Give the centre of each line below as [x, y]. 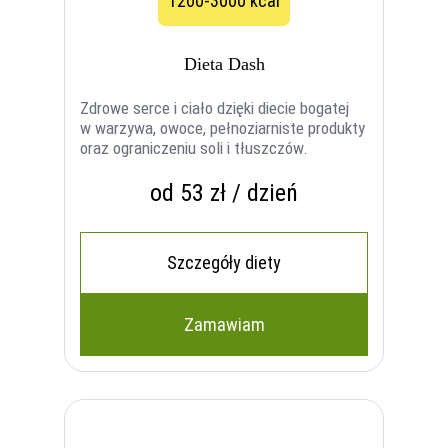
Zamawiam [224, 324]
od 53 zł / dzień [224, 192]
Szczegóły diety [224, 262]
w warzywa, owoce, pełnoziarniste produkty [223, 127]
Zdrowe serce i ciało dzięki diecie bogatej [215, 107]
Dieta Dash [224, 63]
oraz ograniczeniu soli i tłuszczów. [194, 147]
